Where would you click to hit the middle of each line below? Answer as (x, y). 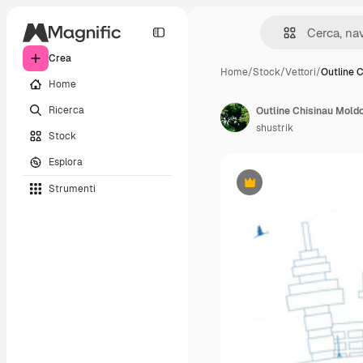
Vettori (301, 72)
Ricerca (66, 110)
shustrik (275, 128)
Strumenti (72, 188)
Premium (269, 188)
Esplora (66, 162)
